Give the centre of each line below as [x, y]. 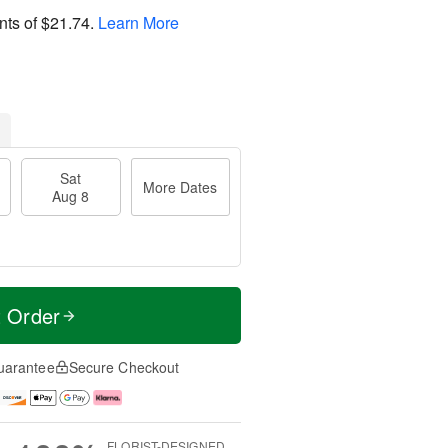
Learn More [138, 22]
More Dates [180, 187]
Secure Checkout [124, 367]
